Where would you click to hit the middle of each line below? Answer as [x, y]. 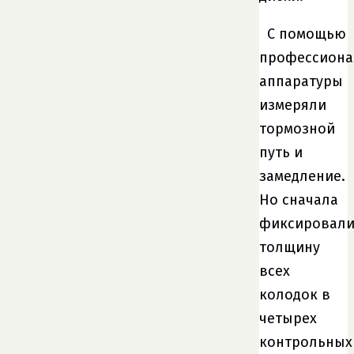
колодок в [295, 294]
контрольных [306, 342]
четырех [288, 318]
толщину [290, 247]
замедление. [302, 176]
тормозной [297, 128]
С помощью [307, 34]
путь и [281, 152]
